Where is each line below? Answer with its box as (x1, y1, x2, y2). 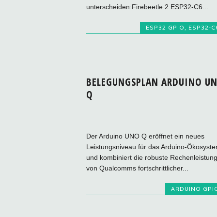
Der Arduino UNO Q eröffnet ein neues (86, 132, 204, 140)
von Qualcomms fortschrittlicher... (86, 164, 188, 172)
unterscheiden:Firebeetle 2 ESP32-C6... (86, 2, 208, 11)
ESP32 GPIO (146, 24, 185, 31)
